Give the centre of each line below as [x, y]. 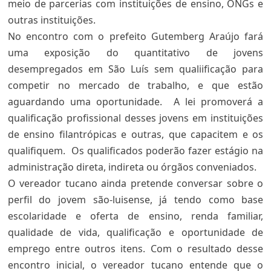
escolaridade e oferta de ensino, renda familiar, [135, 216]
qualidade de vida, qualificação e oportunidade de [135, 232]
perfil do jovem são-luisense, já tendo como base [135, 200]
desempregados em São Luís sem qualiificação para [135, 69]
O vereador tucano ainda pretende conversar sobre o [135, 183]
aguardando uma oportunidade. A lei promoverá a [135, 102]
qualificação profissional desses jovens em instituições [135, 118]
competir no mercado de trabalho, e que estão [135, 85]
